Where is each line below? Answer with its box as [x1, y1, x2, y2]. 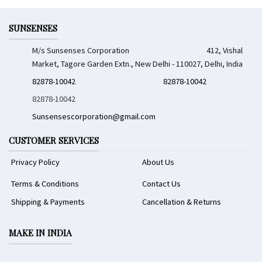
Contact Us [142, 178, 181, 189]
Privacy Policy [11, 157, 60, 168]
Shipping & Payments [11, 196, 85, 207]
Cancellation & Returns [142, 196, 221, 207]
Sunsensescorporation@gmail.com [32, 111, 156, 122]
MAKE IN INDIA [9, 227, 72, 239]
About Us [142, 157, 174, 168]
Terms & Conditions [11, 178, 79, 189]
